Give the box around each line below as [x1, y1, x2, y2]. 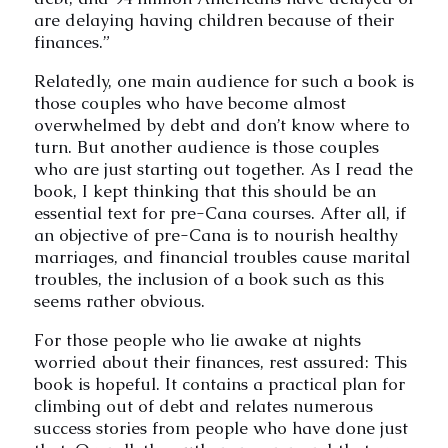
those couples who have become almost [33, 91, 346, 114]
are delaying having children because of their [33, 8, 394, 31]
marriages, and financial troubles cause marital [33, 245, 410, 268]
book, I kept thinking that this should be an [33, 179, 376, 202]
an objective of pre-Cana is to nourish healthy [33, 223, 398, 246]
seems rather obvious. [33, 289, 205, 312]
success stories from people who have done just [33, 416, 408, 439]
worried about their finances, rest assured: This [33, 350, 407, 373]
